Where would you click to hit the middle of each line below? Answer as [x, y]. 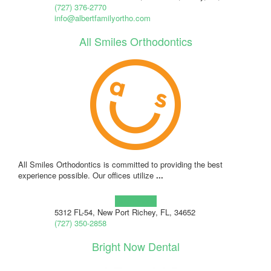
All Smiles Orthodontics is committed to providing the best [120, 164]
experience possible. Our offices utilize [87, 175]
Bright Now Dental [135, 246]
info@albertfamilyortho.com [102, 18]
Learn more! [135, 201]
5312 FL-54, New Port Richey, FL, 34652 [125, 212]
